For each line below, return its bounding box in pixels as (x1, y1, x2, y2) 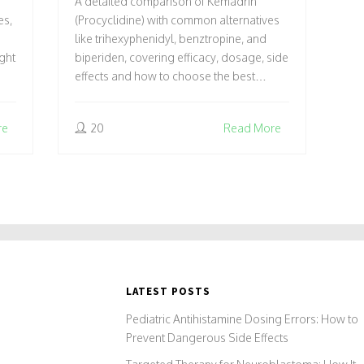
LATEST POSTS (126, 284, 211, 298)
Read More (223, 120, 281, 135)
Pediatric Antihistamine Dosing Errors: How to (126, 311, 359, 326)
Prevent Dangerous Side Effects (126, 330, 289, 344)
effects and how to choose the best (75, 68, 256, 83)
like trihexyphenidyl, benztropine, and (75, 31, 267, 45)
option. (75, 87, 111, 102)
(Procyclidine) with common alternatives (75, 12, 280, 27)
